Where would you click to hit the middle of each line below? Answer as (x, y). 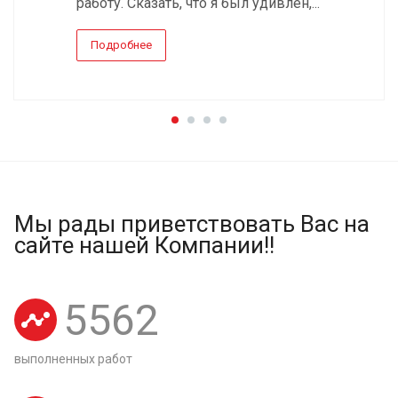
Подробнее (121, 44)
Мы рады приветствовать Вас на (192, 223)
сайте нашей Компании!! (144, 245)
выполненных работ (73, 358)
